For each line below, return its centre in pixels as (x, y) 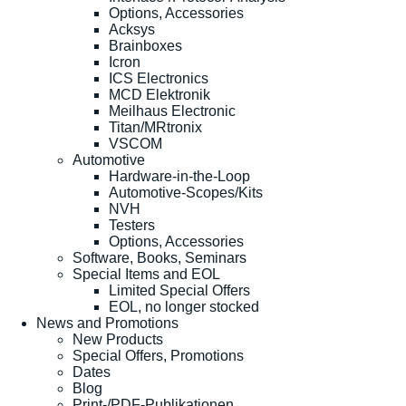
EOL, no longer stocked (184, 307)
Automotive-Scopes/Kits (186, 193)
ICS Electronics (159, 79)
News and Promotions (107, 324)
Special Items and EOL (146, 275)
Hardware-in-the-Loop (179, 177)
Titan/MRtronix (155, 128)
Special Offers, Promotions (158, 356)
